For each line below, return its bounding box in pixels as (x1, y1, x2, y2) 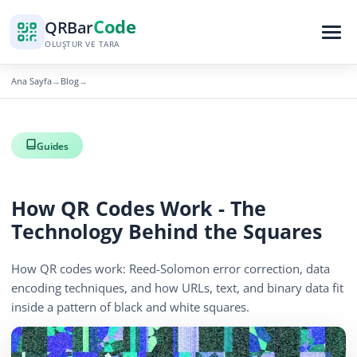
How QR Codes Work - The (11, 195, 266, 222)
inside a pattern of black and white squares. (11, 299, 249, 316)
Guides (36, 139, 69, 152)
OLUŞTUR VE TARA (45, 37, 120, 49)
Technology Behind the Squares (11, 218, 322, 245)
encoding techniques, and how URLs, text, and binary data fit (11, 280, 343, 297)
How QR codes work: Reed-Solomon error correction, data (11, 261, 330, 278)
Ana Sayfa (11, 75, 52, 87)
